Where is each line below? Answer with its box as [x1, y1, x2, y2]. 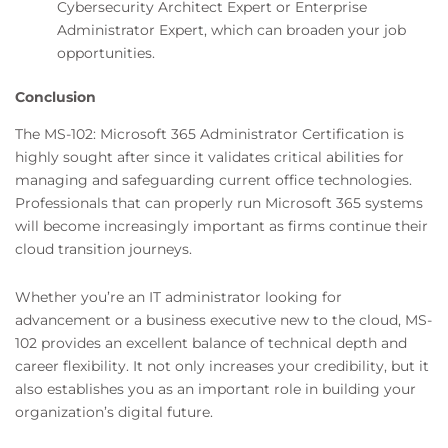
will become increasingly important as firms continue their [15, 217, 428, 236]
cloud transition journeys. [15, 240, 192, 259]
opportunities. [57, 44, 155, 63]
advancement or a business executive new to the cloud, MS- [15, 310, 432, 329]
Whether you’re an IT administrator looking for [15, 287, 342, 306]
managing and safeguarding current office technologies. [15, 171, 412, 190]
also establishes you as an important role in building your [15, 379, 416, 398]
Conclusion [15, 88, 96, 107]
